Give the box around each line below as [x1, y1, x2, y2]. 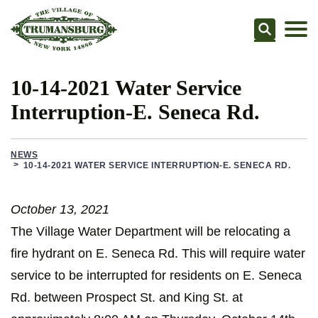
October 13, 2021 [11, 202, 109, 217]
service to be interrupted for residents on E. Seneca [11, 268, 302, 283]
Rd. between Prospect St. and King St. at [11, 290, 243, 305]
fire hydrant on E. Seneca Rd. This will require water [11, 246, 305, 261]
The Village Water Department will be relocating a [11, 224, 290, 239]
